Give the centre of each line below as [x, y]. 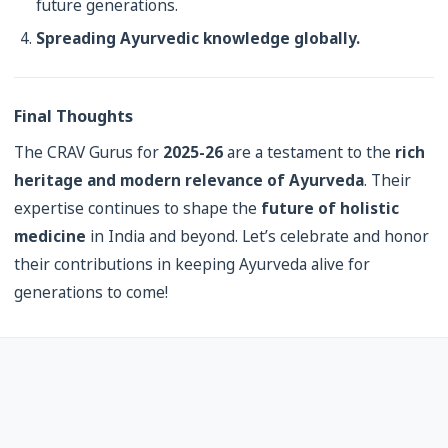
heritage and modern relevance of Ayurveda [189, 180]
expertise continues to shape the [137, 208]
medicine [50, 236]
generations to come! [91, 292]
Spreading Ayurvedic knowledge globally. [198, 38]
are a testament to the [309, 152]
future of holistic [330, 208]
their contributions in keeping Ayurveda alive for [192, 264]
